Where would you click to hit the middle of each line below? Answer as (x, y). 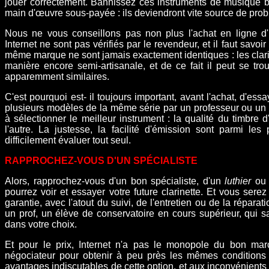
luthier (238, 181)
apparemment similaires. (57, 76)
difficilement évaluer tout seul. (68, 140)
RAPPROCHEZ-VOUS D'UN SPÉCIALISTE (101, 160)
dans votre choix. (41, 224)
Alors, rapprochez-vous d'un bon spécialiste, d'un (115, 181)
